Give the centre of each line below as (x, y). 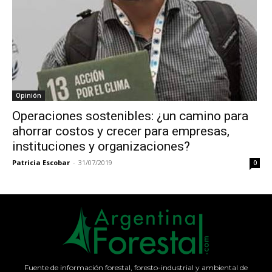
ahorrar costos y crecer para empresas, (121, 131)
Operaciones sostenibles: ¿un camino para (130, 116)
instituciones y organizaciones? (101, 146)
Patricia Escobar (41, 162)
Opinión (29, 95)
